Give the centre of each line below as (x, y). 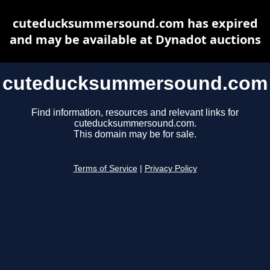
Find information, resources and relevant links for (135, 113)
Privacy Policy (171, 169)
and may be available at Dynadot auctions (135, 39)
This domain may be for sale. (135, 134)
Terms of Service (105, 169)
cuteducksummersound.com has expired (135, 23)
